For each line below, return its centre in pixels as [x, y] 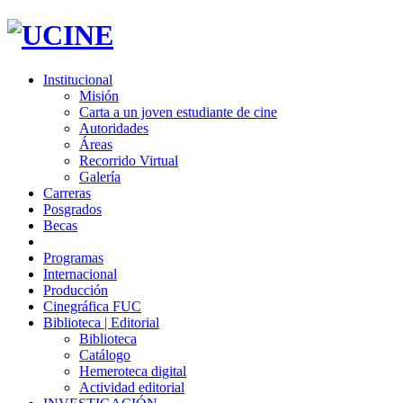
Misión [99, 95]
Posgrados [72, 209]
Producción [76, 290]
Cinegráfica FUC [92, 306]
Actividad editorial [132, 387]
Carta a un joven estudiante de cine [178, 112]
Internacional [80, 273]
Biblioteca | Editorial [101, 322]
